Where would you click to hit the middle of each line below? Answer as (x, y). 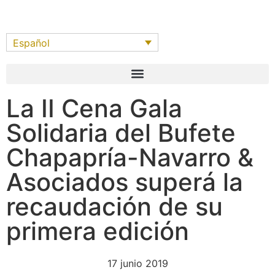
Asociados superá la (125, 182)
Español (31, 43)
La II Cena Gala (94, 108)
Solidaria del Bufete (121, 133)
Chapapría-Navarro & (130, 157)
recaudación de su (114, 206)
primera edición (98, 231)
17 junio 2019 (137, 263)
